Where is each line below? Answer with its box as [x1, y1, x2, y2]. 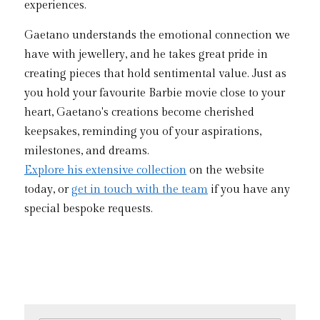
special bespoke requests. [24, 202, 156, 216]
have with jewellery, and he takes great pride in [24, 48, 268, 61]
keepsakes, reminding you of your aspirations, [24, 125, 261, 139]
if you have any [208, 183, 290, 196]
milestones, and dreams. [24, 144, 149, 158]
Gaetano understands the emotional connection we [24, 29, 290, 42]
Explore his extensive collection [24, 164, 186, 177]
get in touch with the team [71, 183, 208, 196]
